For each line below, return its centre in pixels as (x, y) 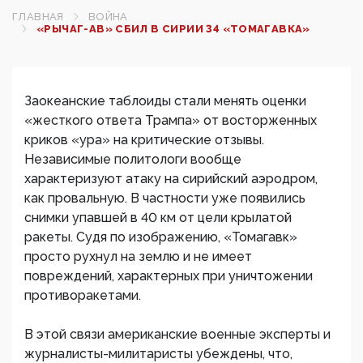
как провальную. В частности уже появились (165, 198)
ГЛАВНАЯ (38, 17)
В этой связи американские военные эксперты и (177, 334)
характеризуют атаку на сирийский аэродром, (171, 179)
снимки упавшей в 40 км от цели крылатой (158, 218)
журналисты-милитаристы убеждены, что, (158, 354)
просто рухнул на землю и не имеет (138, 256)
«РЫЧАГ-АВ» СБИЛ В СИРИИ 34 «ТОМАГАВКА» (173, 29)
